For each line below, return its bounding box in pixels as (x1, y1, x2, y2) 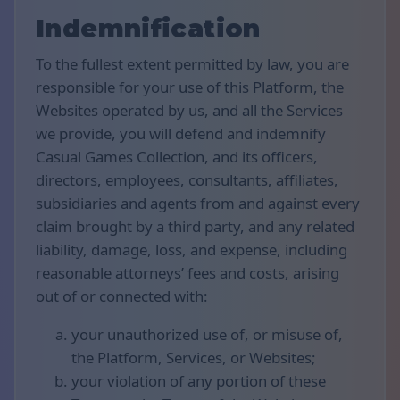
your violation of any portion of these (71, 370, 326, 391)
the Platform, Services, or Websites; (71, 346, 316, 368)
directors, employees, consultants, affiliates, (36, 169, 338, 190)
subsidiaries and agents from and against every (36, 192, 360, 213)
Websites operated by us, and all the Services (36, 99, 343, 121)
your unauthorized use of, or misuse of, (71, 323, 343, 345)
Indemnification (36, 13, 261, 45)
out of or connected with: (36, 285, 208, 306)
